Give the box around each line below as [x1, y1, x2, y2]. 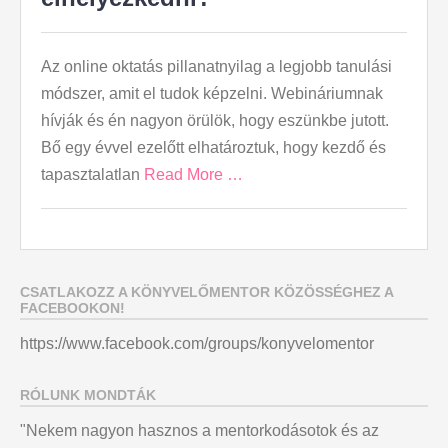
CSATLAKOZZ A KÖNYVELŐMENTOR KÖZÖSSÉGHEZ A [20, 284, 394, 301]
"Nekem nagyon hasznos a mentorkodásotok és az [20, 422, 379, 440]
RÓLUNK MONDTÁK [20, 387, 156, 404]
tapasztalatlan [41, 166, 144, 184]
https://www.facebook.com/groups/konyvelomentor [20, 335, 374, 353]
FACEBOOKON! [20, 300, 125, 317]
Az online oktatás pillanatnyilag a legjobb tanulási [41, 58, 392, 76]
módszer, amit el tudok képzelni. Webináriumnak [41, 85, 383, 103]
